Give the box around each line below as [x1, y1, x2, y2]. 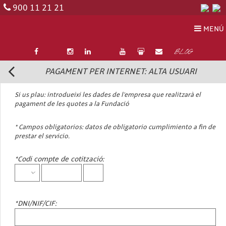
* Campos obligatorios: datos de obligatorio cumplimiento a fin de [15, 124, 215, 131]
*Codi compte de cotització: [15, 155, 104, 164]
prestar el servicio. [15, 133, 70, 140]
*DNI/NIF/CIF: [15, 200, 56, 208]
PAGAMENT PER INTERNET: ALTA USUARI [44, 67, 197, 76]
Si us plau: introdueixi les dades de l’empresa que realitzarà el [15, 91, 201, 99]
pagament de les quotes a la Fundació [15, 100, 129, 108]
